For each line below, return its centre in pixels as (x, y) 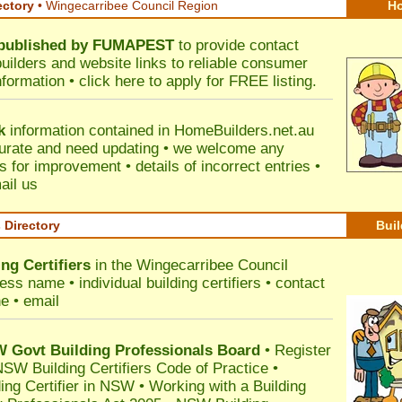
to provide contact (236, 45)
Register (303, 350)
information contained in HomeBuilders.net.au (160, 131)
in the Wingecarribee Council (189, 265)
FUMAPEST (133, 45)
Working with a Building (227, 386)
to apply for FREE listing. (231, 81)
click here (112, 81)
